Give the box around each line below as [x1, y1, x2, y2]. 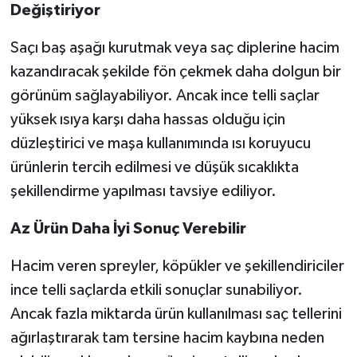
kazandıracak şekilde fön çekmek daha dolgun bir [10, 64, 341, 80]
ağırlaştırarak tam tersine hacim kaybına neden [10, 330, 324, 347]
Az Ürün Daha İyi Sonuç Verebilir [10, 221, 246, 237]
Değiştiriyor [10, 2, 100, 19]
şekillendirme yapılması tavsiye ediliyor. [10, 183, 277, 200]
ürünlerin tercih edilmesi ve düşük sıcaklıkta [10, 159, 299, 176]
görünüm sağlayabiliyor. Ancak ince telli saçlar [10, 88, 320, 104]
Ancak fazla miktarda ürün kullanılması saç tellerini [10, 306, 342, 323]
